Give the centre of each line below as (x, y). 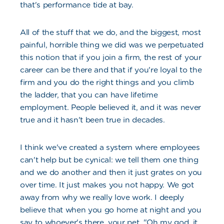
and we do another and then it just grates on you (111, 172)
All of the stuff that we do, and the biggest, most (110, 32)
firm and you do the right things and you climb (107, 82)
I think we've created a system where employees (110, 147)
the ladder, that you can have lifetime (89, 95)
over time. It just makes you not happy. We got (107, 185)
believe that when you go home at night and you (111, 210)
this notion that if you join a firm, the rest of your (111, 57)
